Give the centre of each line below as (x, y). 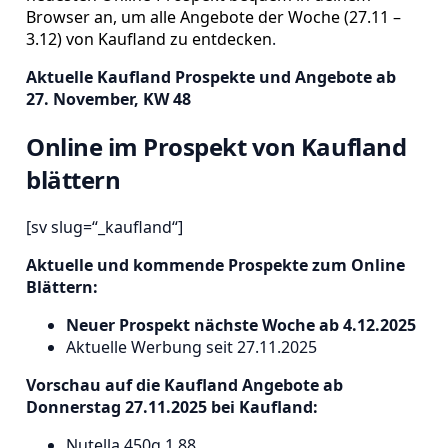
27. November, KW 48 (108, 99)
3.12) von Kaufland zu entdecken (149, 39)
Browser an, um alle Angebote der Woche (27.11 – (213, 17)
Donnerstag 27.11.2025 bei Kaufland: (172, 406)
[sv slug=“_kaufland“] (104, 226)
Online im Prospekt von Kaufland (216, 146)
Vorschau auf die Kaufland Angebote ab (184, 384)
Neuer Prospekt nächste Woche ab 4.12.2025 (241, 324)
